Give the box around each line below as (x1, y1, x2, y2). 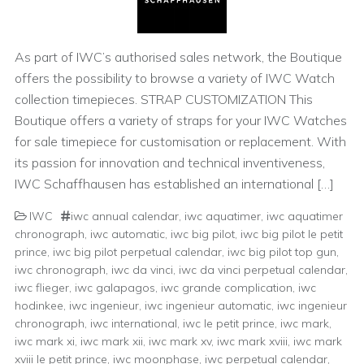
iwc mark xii (80, 334, 143, 349)
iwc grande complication (161, 280, 292, 295)
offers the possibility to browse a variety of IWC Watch (15, 70, 335, 86)
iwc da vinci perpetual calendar (179, 262, 345, 277)
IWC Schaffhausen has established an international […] (15, 175, 334, 192)
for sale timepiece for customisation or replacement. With (15, 133, 346, 149)
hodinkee (15, 298, 63, 313)
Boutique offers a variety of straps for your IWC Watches (15, 112, 347, 128)
